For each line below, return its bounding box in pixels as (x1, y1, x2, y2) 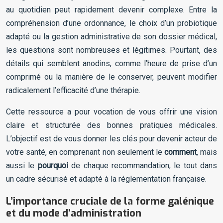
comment (164, 147, 197, 157)
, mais (196, 147, 217, 157)
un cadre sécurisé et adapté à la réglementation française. (6, 174, 207, 184)
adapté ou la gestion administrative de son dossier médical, (6, 32, 217, 42)
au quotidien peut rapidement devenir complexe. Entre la (6, 5, 217, 15)
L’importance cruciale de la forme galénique (6, 195, 214, 209)
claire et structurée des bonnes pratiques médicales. (6, 120, 217, 130)
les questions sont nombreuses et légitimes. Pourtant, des (6, 45, 217, 55)
